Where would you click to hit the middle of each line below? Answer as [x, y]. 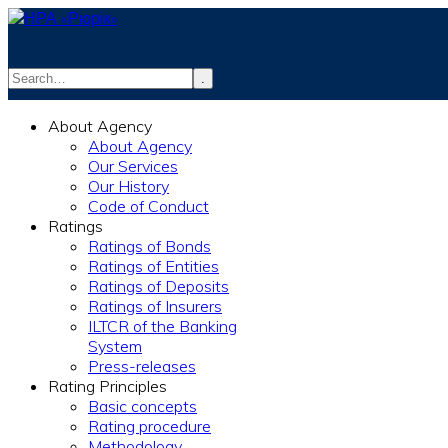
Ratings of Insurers [155, 306]
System [115, 346]
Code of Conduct [148, 206]
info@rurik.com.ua [250, 106]
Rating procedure [149, 426]
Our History [128, 186]
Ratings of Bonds [149, 246]
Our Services [133, 166]
